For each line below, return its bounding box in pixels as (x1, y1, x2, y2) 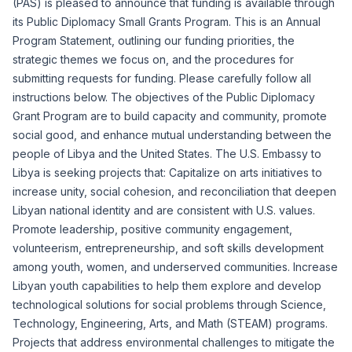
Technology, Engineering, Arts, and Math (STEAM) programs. (13, 317, 328, 330)
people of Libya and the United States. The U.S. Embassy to (13, 147, 321, 160)
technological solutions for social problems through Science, (13, 298, 326, 311)
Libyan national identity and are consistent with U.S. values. (13, 203, 315, 217)
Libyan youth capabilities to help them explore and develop (13, 279, 321, 292)
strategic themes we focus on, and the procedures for (13, 53, 294, 66)
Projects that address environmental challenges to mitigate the (13, 335, 335, 349)
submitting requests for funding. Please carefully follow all (13, 71, 311, 85)
